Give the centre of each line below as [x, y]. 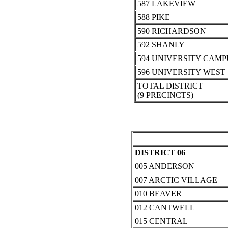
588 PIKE [153, 17]
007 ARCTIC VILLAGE [176, 180]
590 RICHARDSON [172, 31]
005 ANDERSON [164, 166]
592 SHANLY [161, 45]
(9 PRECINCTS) [165, 95]
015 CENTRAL [161, 221]
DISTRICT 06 [160, 153]
